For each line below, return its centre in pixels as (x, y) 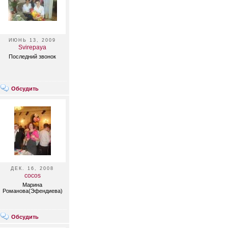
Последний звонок (32, 56)
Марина (32, 185)
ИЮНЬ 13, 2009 (32, 40)
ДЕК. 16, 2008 (32, 168)
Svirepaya (32, 47)
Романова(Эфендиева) (32, 191)
